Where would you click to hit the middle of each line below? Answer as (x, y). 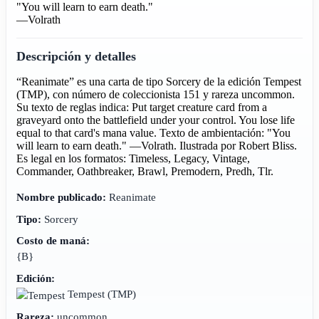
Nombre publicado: (62, 197)
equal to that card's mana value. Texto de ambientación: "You (154, 132)
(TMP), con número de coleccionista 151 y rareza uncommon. (156, 94)
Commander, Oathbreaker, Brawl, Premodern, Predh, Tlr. (145, 171)
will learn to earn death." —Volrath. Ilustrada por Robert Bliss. (157, 145)
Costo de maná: (53, 241)
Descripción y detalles (77, 56)
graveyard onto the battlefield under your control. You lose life (156, 120)
